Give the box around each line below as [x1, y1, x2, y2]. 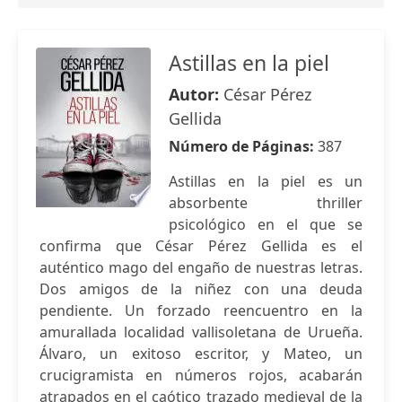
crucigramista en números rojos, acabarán [39, 365, 363, 385]
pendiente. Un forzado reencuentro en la [39, 301, 363, 320]
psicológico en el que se [169, 214, 363, 234]
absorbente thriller [169, 193, 363, 213]
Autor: [169, 83, 223, 105]
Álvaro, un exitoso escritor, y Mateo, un [39, 344, 363, 363]
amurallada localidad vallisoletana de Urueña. [39, 322, 363, 342]
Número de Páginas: [169, 136, 318, 156]
